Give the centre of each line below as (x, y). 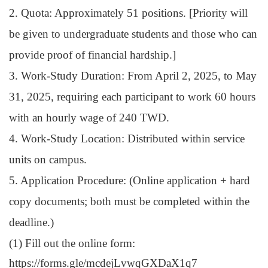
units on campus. (48, 160)
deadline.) (31, 223)
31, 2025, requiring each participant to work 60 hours (132, 97)
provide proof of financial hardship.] (92, 55)
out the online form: (88, 243)
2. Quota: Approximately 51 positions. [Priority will (128, 13)
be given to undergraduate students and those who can (133, 34)
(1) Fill (25, 243)
